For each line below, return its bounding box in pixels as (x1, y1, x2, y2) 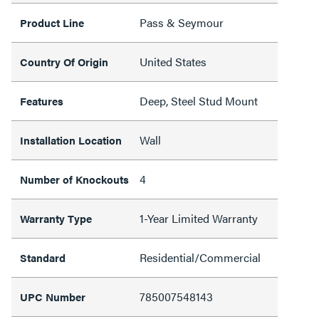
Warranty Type (20, 211, 92, 226)
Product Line (20, 15, 84, 30)
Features (20, 93, 63, 108)
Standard (20, 250, 66, 265)
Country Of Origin (20, 54, 108, 69)
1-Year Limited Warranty (140, 210, 258, 226)
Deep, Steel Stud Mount (140, 93, 258, 109)
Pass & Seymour (140, 14, 224, 31)
